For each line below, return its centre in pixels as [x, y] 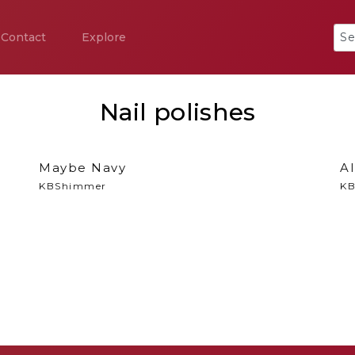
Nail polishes [177, 112]
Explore [104, 37]
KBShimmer [73, 186]
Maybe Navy [82, 168]
